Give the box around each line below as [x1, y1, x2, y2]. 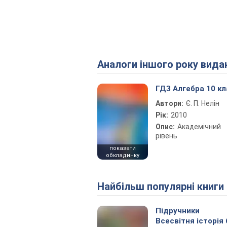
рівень [156, 132, 177, 140]
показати [109, 145, 136, 152]
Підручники [156, 206, 200, 215]
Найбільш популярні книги [104, 180, 224, 193]
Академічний [177, 123, 221, 131]
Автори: [156, 99, 183, 107]
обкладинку [106, 152, 139, 159]
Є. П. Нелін [186, 99, 219, 107]
